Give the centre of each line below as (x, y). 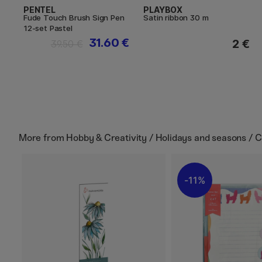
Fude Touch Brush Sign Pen (74, 17)
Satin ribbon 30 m (176, 17)
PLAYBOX (163, 9)
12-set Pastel (48, 28)
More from (43, 137)
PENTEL (39, 9)
